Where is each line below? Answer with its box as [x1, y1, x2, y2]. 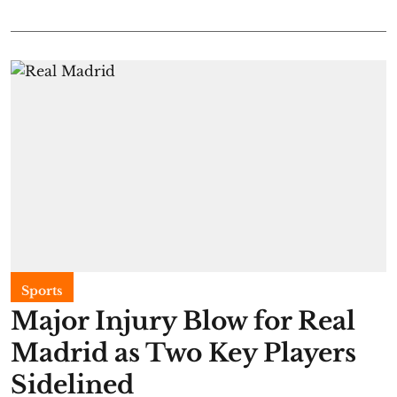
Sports [21, 282, 63, 299]
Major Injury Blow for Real [11, 305, 355, 337]
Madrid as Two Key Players [11, 337, 356, 369]
